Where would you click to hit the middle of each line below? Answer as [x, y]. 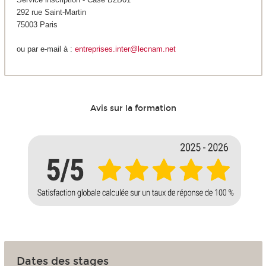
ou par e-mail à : [45, 49]
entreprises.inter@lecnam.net [125, 49]
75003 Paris [37, 25]
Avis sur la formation [133, 108]
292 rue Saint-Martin [51, 12]
